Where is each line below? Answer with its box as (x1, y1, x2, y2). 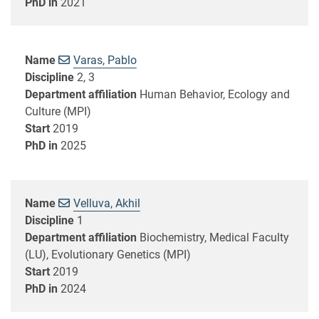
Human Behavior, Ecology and (140, 87, 290, 101)
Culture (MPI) (25, 104, 91, 118)
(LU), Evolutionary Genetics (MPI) (25, 247, 191, 261)
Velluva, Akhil (73, 196, 140, 210)
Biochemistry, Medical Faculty (140, 230, 289, 244)
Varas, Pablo (73, 53, 137, 67)
